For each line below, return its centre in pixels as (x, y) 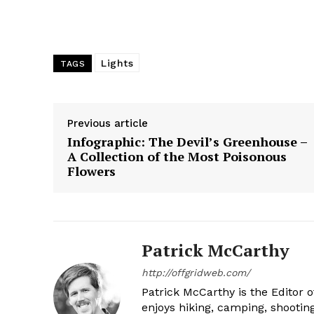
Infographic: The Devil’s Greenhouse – (187, 141)
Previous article (108, 123)
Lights (117, 63)
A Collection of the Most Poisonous (177, 156)
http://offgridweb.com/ (196, 272)
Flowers (91, 171)
